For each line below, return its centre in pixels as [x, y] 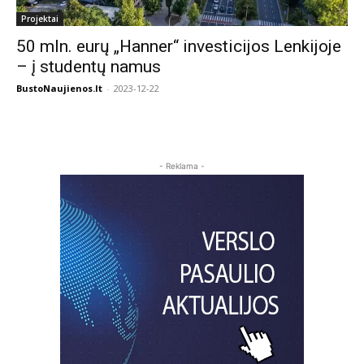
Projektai [40, 19]
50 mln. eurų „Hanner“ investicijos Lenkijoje [179, 46]
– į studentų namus [89, 67]
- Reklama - [182, 166]
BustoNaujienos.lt [59, 88]
